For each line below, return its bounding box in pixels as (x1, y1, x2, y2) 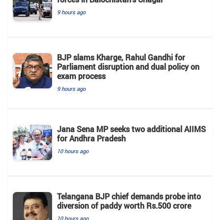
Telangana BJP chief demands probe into (57, 191, 201, 202)
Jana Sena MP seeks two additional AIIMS (57, 124, 206, 135)
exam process (57, 71, 106, 82)
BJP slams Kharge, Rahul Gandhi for (57, 52, 185, 63)
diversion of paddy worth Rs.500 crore (57, 200, 191, 212)
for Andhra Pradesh (57, 133, 126, 144)
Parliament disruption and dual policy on (57, 61, 199, 73)
